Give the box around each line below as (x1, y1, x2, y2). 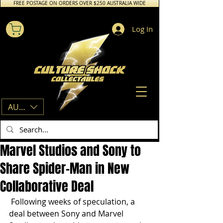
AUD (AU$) (8, 101, 47, 112)
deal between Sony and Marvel (9, 208, 125, 219)
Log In (131, 24, 153, 34)
